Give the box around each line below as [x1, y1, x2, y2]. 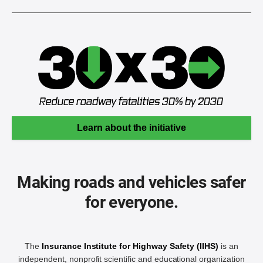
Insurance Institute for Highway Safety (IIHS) [42, 241, 219, 251]
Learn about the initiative [77, 123, 186, 133]
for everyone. [85, 193, 178, 213]
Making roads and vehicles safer [17, 173, 246, 193]
